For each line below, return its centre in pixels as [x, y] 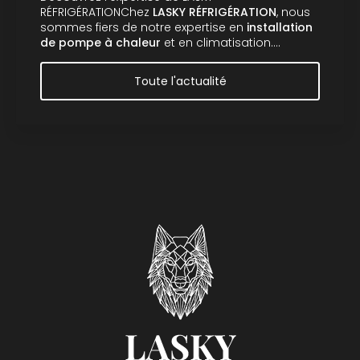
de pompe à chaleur [100, 42]
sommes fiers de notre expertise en [143, 27]
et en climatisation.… [221, 42]
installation [280, 27]
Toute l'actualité [180, 81]
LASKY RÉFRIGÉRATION [215, 12]
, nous [293, 12]
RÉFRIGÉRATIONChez [96, 12]
